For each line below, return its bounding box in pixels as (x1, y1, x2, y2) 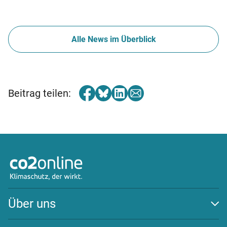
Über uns (8, 196, 56, 211)
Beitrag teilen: (8, 87, 71, 99)
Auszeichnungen (8, 211, 67, 221)
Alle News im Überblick (71, 34, 156, 44)
